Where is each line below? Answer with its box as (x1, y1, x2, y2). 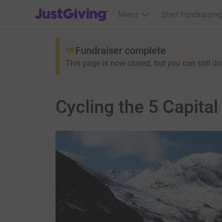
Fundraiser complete (75, 45, 166, 56)
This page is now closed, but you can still (65, 58, 210, 68)
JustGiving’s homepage (34, 3, 116, 13)
